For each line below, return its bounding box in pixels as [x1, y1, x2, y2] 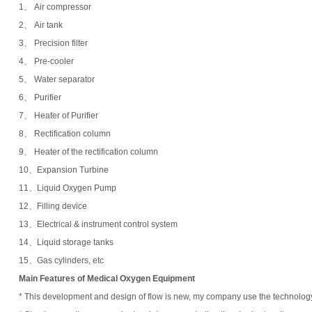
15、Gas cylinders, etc [19, 255, 104, 265]
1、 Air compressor [19, 1, 91, 12]
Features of [38, 273, 87, 283]
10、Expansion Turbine [19, 164, 109, 175]
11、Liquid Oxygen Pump [19, 182, 116, 193]
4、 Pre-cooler [19, 56, 74, 66]
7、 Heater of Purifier [19, 110, 98, 120]
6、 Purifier [19, 92, 61, 102]
